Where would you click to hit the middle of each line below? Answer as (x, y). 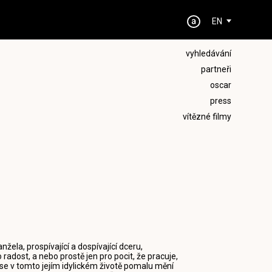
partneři (216, 69)
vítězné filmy (207, 117)
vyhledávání (208, 53)
